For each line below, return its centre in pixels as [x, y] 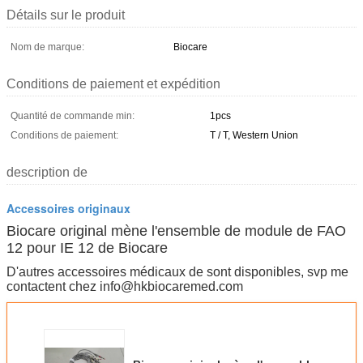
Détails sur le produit [66, 15]
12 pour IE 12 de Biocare [87, 248]
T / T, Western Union [254, 135]
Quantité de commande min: [73, 115]
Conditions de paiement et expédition [113, 83]
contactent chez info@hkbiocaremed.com [125, 286]
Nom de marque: [47, 47]
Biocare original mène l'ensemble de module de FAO [176, 231]
